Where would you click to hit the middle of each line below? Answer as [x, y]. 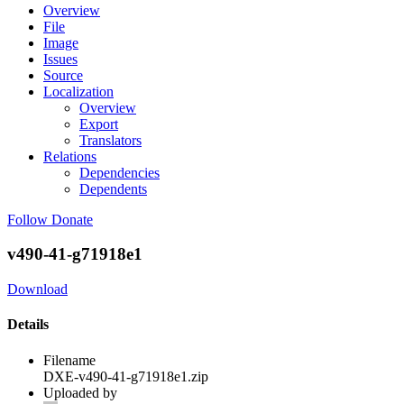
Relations [70, 156]
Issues [60, 59]
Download [37, 289]
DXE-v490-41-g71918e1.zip [126, 376]
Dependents [113, 188]
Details [28, 325]
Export [99, 124]
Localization [78, 91]
